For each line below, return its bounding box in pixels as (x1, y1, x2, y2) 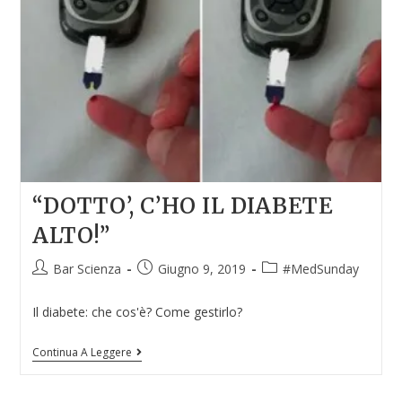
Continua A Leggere (31, 345, 132, 361)
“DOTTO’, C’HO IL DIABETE (31, 192, 334, 221)
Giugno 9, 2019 (157, 260, 246, 278)
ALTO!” (31, 222, 110, 250)
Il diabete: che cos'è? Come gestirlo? (31, 303, 242, 321)
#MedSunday (282, 260, 359, 278)
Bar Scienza (52, 260, 121, 278)
